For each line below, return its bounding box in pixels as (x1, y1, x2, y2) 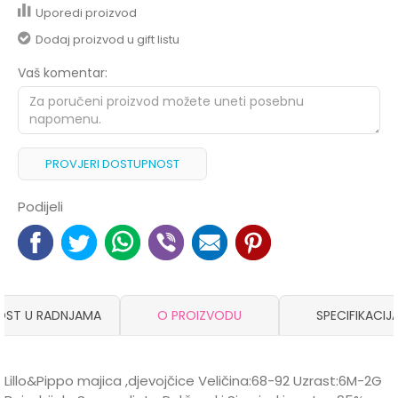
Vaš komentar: (18, 64, 107, 82)
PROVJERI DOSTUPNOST (45, 155, 179, 172)
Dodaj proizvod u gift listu (36, 31, 179, 48)
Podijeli (18, 197, 63, 216)
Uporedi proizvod (36, 4, 137, 21)
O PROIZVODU (156, 306, 242, 324)
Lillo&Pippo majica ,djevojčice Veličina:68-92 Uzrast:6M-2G (4, 371, 382, 390)
